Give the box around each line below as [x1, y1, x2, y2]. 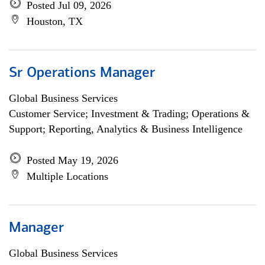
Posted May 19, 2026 [27, 154, 118, 166]
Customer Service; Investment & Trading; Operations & [9, 108, 250, 119]
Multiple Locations [27, 170, 108, 182]
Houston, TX [27, 15, 83, 27]
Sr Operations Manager [9, 66, 155, 80]
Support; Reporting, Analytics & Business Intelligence [9, 123, 243, 135]
